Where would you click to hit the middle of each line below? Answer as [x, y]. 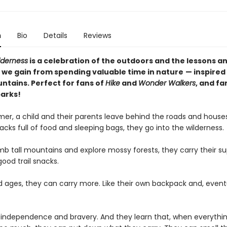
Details [55, 35]
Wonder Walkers [167, 83]
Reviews [97, 35]
